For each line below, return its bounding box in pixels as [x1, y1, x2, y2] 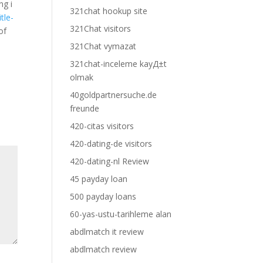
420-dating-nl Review [70, 156, 150, 167]
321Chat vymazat [70, 41, 137, 52]
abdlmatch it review [70, 226, 144, 237]
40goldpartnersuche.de [70, 89, 157, 100]
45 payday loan [70, 173, 128, 184]
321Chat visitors [70, 23, 131, 34]
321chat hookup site [70, 5, 148, 16]
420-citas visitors [70, 120, 134, 131]
